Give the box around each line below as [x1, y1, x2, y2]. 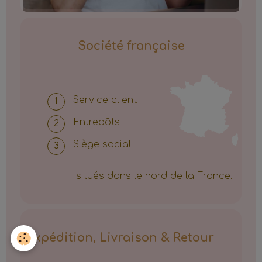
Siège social [73, 139, 134, 150]
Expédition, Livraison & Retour [26, 230, 214, 244]
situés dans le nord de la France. [76, 170, 236, 181]
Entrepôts [73, 116, 123, 127]
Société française [77, 39, 185, 53]
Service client [73, 94, 140, 105]
